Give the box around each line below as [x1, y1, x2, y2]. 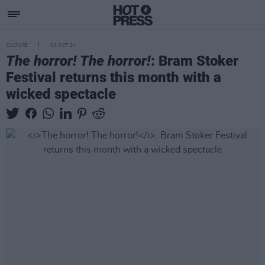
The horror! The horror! [6, 53, 151, 69]
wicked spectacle [6, 86, 116, 102]
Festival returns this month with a [6, 69, 221, 86]
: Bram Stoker [151, 53, 238, 69]
